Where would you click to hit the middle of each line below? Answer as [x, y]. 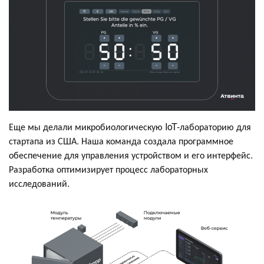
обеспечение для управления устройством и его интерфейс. [131, 154]
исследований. [39, 183]
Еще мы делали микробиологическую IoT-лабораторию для [130, 126]
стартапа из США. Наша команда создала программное [121, 140]
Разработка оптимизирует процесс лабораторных [108, 169]
